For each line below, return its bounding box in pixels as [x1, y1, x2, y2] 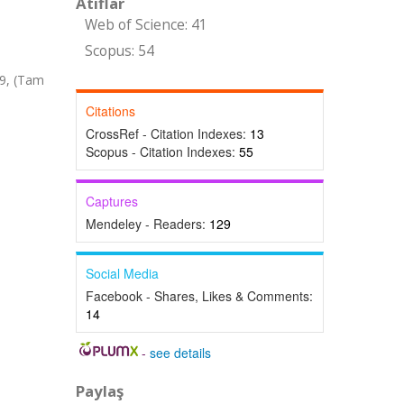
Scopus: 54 [84, 41, 154, 60]
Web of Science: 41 [84, 15, 207, 34]
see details [150, 344, 212, 362]
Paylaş [75, 381, 124, 401]
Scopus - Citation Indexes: [85, 142, 239, 161]
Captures [85, 192, 138, 210]
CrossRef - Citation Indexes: [85, 124, 250, 142]
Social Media [85, 264, 159, 282]
